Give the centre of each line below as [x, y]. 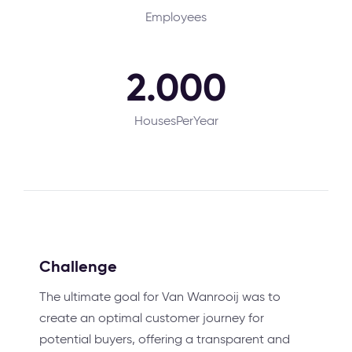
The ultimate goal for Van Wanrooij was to [160, 297]
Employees [176, 17]
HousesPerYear [176, 121]
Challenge [78, 266]
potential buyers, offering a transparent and [165, 339]
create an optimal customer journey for [152, 318]
